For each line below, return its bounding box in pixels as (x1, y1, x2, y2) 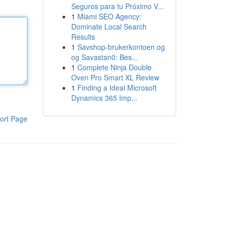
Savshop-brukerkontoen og (77, 42, 165, 52)
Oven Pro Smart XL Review (71, 72, 159, 82)
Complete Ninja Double (77, 62, 152, 72)
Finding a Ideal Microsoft (77, 82, 157, 93)
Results (71, 32, 95, 42)
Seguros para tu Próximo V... (71, 1, 164, 11)
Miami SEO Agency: (77, 11, 141, 21)
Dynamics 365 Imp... (71, 93, 137, 103)
